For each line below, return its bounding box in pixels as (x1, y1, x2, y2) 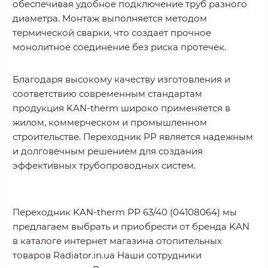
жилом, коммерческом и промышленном (13, 117, 207, 128)
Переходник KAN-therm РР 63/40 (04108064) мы (13, 206, 237, 218)
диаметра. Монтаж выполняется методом (13, 13, 207, 24)
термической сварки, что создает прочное (13, 27, 211, 38)
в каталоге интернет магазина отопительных (13, 235, 222, 246)
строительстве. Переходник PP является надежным (13, 131, 253, 142)
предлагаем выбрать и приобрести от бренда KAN (13, 221, 249, 232)
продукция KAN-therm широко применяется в (13, 102, 230, 114)
